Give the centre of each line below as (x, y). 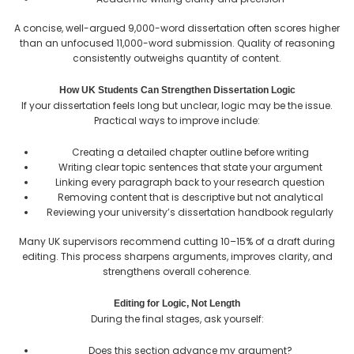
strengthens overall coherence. (177, 271)
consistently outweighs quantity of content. (177, 58)
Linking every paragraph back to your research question (190, 182)
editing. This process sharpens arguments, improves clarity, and (177, 256)
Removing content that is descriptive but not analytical (190, 197)
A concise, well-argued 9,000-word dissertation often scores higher (177, 28)
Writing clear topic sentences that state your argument (190, 167)
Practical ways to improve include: (177, 120)
